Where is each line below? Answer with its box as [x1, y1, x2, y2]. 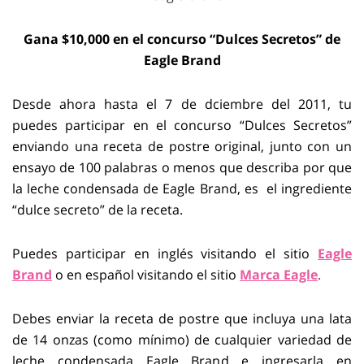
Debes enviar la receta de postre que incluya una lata [12, 310, 352, 327]
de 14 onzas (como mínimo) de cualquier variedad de [12, 331, 352, 349]
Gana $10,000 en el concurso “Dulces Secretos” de [24, 30, 340, 48]
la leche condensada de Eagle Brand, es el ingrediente [12, 180, 352, 197]
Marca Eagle [240, 266, 318, 284]
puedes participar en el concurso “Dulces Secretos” [12, 116, 352, 134]
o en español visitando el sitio [55, 266, 236, 284]
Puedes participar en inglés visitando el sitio [12, 245, 310, 262]
